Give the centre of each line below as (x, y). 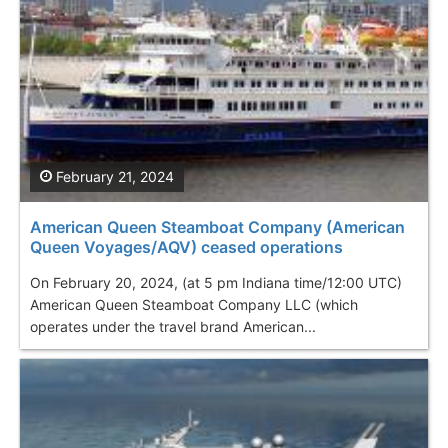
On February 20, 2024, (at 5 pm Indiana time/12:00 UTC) (216, 282)
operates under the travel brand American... (173, 326)
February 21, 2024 (113, 176)
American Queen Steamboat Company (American (217, 226)
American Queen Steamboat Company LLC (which (194, 304)
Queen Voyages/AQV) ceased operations (186, 246)
